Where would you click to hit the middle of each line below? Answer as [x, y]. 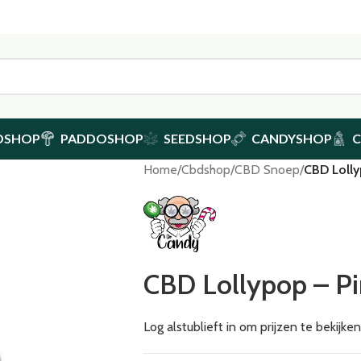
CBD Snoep [267, 170]
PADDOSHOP [102, 138]
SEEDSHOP [197, 138]
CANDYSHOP [292, 138]
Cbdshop [205, 170]
